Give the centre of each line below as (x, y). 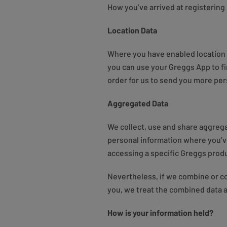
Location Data (132, 30)
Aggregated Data (138, 103)
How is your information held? (160, 213)
